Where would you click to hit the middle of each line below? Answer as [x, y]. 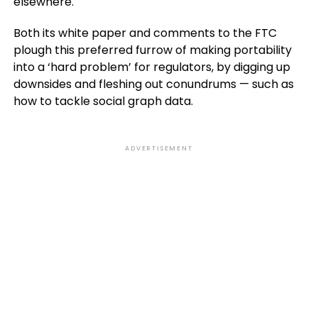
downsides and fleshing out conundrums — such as [153, 84]
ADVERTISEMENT [159, 148]
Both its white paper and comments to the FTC [145, 33]
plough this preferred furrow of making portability [152, 50]
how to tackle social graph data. [103, 101]
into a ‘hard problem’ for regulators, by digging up [152, 67]
